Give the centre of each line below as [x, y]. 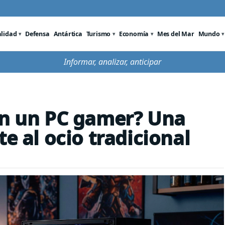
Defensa [37, 34]
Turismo [98, 34]
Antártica [68, 34]
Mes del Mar [176, 34]
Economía [134, 34]
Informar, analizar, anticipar [113, 62]
